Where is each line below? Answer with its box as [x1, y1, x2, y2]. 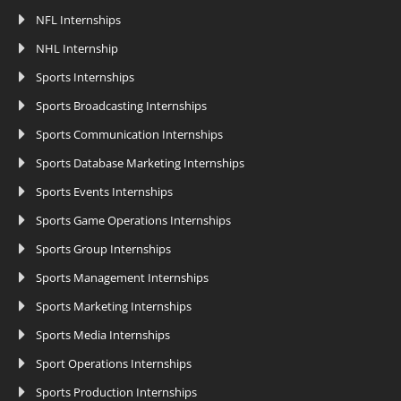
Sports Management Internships [36, 269, 209, 286]
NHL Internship [36, 40, 118, 57]
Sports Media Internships [36, 327, 170, 344]
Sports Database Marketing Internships [36, 155, 244, 172]
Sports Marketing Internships [36, 298, 192, 315]
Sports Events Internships [36, 183, 173, 200]
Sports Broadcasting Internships [36, 98, 207, 115]
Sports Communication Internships [36, 126, 223, 143]
